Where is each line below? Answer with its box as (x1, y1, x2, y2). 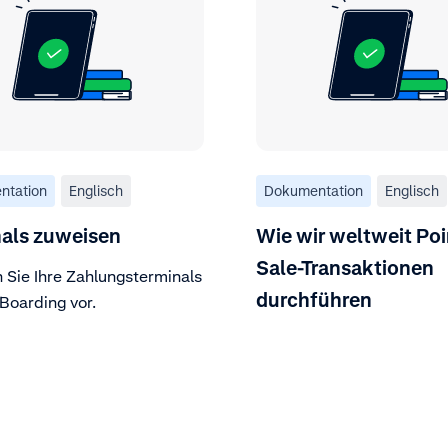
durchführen (256, 287, 372, 312)
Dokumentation (264, 182, 363, 200)
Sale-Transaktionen (256, 255, 434, 280)
